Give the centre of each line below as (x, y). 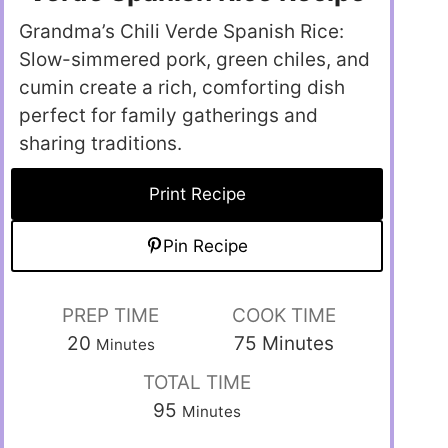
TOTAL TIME (197, 383)
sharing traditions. (100, 144)
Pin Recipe (206, 246)
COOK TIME (283, 316)
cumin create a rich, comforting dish (182, 88)
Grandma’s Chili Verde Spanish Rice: (181, 32)
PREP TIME (111, 316)
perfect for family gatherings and (168, 116)
